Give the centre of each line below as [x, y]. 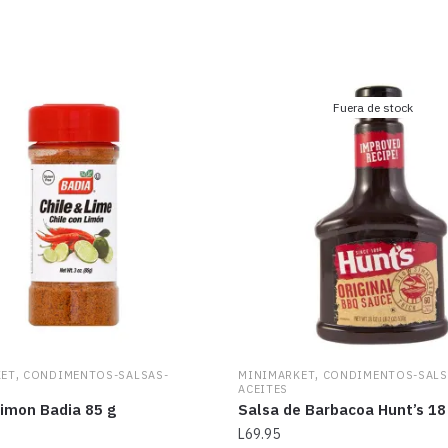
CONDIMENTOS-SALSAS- [96, 374]
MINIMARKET [277, 374]
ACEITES [263, 388]
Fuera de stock [373, 108]
